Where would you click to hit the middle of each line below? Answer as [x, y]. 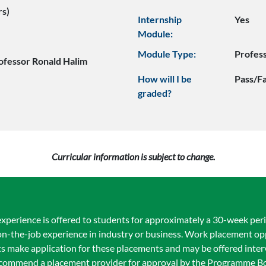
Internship [159, 19]
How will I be [164, 79]
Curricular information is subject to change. [133, 156]
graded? [154, 93]
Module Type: [167, 54]
